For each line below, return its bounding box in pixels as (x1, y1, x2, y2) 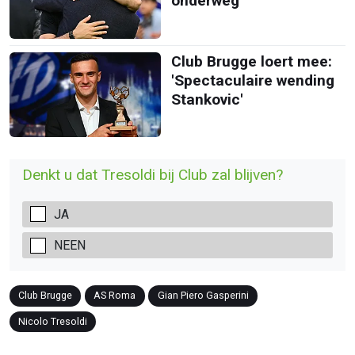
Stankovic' (170, 90, 243, 109)
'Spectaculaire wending (170, 71, 334, 90)
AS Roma (94, 289, 136, 302)
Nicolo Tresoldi (18, 315, 88, 327)
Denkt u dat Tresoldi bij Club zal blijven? (22, 166, 283, 184)
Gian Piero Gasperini (157, 289, 249, 302)
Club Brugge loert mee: (170, 52, 332, 71)
